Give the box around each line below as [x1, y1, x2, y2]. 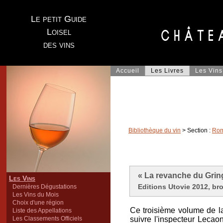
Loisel [46, 27, 71, 37]
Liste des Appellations [12, 207, 72, 214]
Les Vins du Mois [12, 191, 59, 198]
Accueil [116, 67, 139, 74]
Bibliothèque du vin [128, 127, 181, 134]
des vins [43, 40, 75, 50]
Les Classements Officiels [12, 215, 82, 222]
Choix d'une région [12, 199, 64, 206]
